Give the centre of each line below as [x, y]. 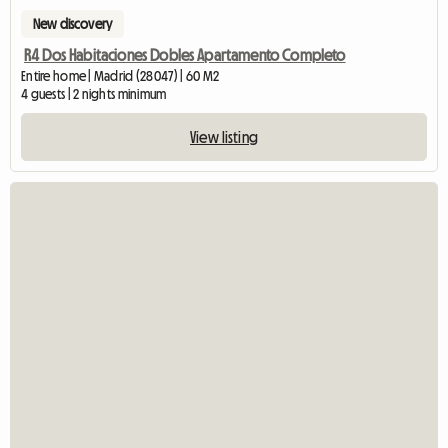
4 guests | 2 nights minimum [94, 94]
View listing [224, 137]
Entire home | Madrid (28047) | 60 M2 [120, 76]
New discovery [73, 24]
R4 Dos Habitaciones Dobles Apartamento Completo [185, 55]
